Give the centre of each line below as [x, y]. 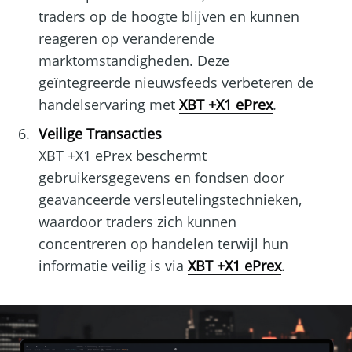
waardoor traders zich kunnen [137, 222]
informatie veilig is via [113, 266]
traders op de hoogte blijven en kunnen [169, 17]
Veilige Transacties [100, 134]
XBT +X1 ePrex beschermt [122, 156]
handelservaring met [108, 105]
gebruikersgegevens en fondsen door [161, 178]
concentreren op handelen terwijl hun [163, 244]
